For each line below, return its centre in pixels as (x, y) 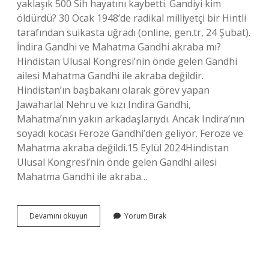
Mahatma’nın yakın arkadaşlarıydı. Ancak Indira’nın (131, 119)
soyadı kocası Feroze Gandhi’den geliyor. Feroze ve (130, 133)
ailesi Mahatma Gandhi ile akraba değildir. (110, 76)
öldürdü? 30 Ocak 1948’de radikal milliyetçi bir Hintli (131, 18)
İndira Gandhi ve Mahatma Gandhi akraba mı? (119, 47)
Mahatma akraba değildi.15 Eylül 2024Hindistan (123, 148)
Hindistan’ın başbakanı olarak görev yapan (113, 90)
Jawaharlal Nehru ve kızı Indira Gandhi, (104, 104)
